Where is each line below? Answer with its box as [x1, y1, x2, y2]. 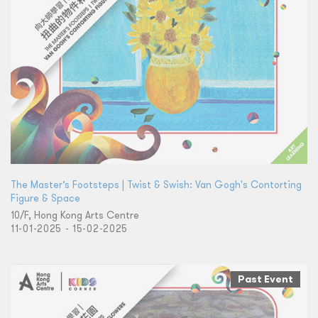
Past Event [238, 272, 293, 285]
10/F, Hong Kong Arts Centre [11, 208, 139, 221]
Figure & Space [11, 191, 80, 204]
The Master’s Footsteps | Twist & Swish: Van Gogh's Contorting [11, 177, 302, 191]
